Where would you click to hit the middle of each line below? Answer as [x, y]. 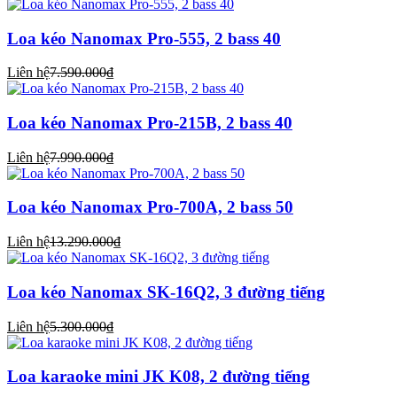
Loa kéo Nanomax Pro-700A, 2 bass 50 [150, 207]
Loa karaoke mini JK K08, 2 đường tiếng [159, 377]
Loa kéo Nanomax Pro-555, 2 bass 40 [144, 38]
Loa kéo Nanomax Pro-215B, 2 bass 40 [150, 123]
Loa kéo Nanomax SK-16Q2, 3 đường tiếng [166, 292]
